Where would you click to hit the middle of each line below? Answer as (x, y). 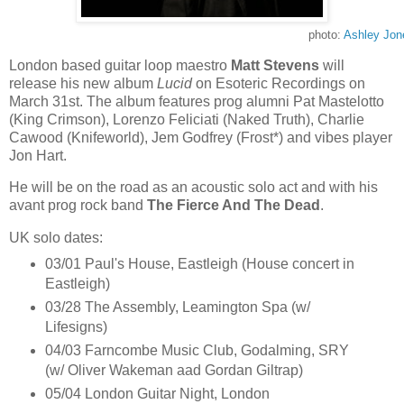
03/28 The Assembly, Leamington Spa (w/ (177, 308)
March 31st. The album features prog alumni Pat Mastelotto (197, 101)
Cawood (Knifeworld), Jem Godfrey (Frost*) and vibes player (201, 137)
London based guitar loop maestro (120, 65)
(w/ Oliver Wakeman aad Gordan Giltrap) (174, 371)
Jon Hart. (38, 155)
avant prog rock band (78, 206)
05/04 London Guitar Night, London (157, 394)
